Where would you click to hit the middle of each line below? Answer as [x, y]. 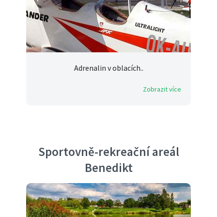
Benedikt [108, 167]
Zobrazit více [162, 89]
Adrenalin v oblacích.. [108, 68]
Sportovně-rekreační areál [108, 152]
